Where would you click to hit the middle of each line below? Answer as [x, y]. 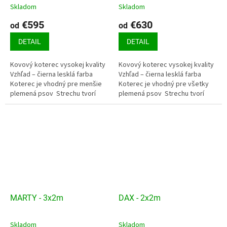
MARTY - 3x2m [37, 198]
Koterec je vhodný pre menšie [56, 84]
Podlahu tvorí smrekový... [157, 113]
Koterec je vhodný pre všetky [164, 84]
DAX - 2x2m [140, 198]
